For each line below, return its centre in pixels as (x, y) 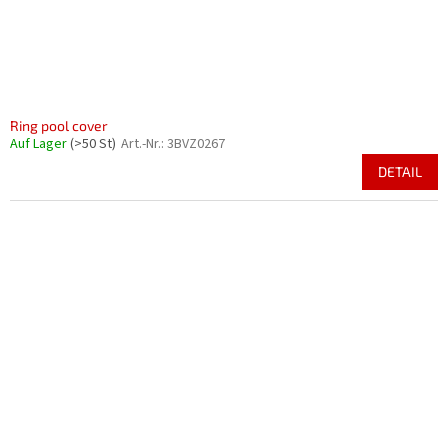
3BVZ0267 (196, 144)
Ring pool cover (59, 125)
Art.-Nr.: (144, 144)
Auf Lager (40, 144)
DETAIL (400, 171)
